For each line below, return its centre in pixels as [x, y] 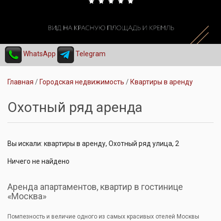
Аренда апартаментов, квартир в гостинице [95, 186]
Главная [20, 82]
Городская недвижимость [82, 82]
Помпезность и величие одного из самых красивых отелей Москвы [103, 216]
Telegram [90, 54]
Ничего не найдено [38, 161]
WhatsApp [39, 54]
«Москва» [27, 196]
